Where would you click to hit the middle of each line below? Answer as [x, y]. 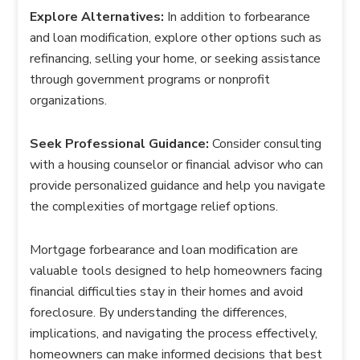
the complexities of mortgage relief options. [154, 207]
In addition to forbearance [237, 17]
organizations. [69, 101]
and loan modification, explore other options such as [176, 38]
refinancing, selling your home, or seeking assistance [176, 59]
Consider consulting [266, 144]
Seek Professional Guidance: [120, 144]
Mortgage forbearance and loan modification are [164, 250]
